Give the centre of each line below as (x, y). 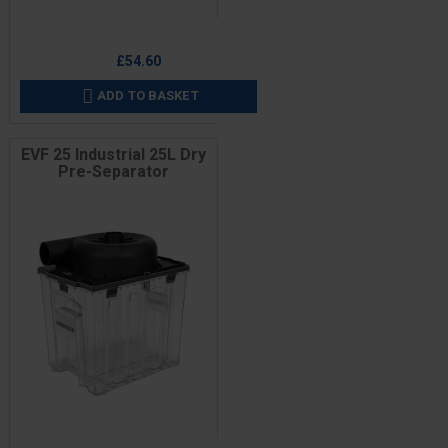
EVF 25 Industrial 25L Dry (113, 154)
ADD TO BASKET (148, 95)
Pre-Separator (113, 171)
